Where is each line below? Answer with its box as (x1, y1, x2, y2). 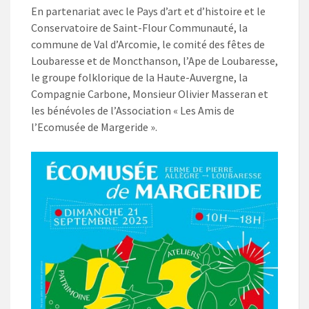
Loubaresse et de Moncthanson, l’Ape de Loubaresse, (31, 53, 278, 68)
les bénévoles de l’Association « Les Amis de (31, 103, 235, 117)
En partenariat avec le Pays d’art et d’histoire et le (31, 3, 266, 18)
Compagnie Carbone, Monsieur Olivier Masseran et (31, 86, 268, 101)
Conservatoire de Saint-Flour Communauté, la (31, 20, 248, 34)
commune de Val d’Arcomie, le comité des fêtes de (31, 37, 265, 51)
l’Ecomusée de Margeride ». (31, 119, 157, 134)
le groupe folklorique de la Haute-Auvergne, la (31, 70, 248, 84)
